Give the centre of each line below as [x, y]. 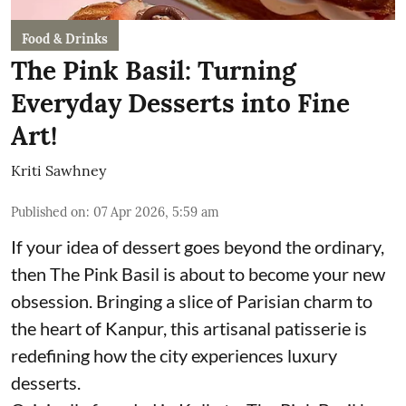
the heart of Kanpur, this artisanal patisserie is [189, 328]
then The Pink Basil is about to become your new [198, 273]
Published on [48, 212]
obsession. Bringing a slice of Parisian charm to [192, 300]
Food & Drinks [65, 39]
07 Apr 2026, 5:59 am [156, 212]
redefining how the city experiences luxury [174, 355]
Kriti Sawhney [58, 170]
